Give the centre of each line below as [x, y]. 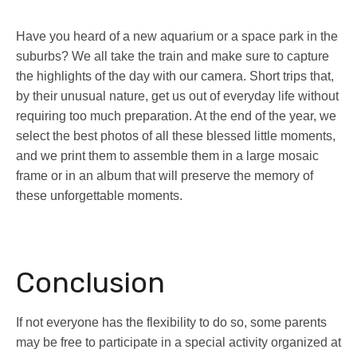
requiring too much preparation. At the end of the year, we [176, 116]
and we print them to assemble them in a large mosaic [167, 156]
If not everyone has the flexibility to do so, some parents [171, 323]
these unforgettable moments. [99, 196]
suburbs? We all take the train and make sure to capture [173, 57]
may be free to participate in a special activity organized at [178, 343]
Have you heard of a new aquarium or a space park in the [177, 37]
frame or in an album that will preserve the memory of [165, 176]
